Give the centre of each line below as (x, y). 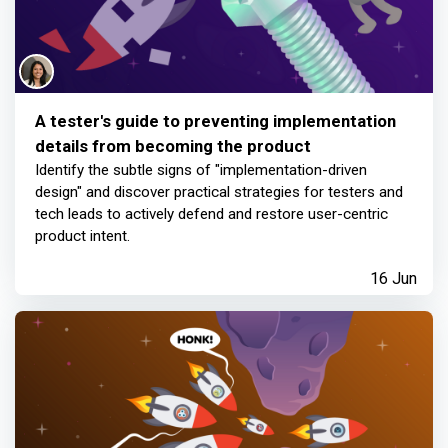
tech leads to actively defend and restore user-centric (211, 214)
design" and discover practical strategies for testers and (219, 192)
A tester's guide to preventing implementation (215, 121)
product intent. (82, 236)
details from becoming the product (173, 146)
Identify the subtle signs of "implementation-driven (201, 170)
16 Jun (393, 278)
